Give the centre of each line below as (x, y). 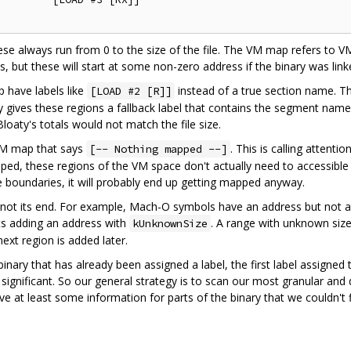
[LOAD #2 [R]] (131, 90)
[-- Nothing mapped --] (158, 148)
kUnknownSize (170, 223)
